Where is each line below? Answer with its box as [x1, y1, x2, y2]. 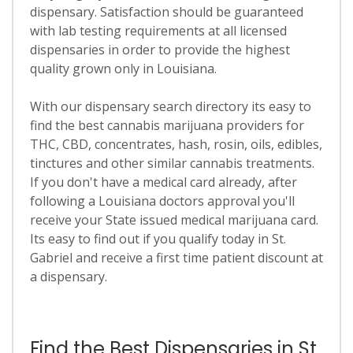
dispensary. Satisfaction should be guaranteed [29, 3, 303, 20]
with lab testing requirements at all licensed [29, 22, 287, 39]
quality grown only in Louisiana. [29, 60, 217, 77]
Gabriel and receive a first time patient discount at [29, 249, 323, 266]
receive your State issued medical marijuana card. [29, 211, 318, 229]
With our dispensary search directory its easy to [29, 98, 311, 115]
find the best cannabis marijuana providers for [29, 117, 304, 134]
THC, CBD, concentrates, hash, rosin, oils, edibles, [29, 136, 322, 153]
